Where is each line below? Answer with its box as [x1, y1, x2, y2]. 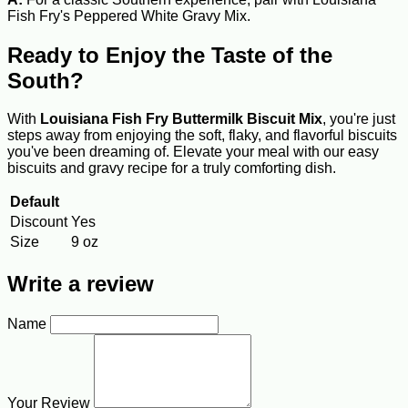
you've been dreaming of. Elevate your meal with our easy [7, 144, 379, 160]
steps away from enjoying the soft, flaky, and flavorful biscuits [7, 127, 397, 144]
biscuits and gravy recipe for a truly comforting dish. [7, 160, 336, 177]
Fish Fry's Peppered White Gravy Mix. [7, 7, 250, 24]
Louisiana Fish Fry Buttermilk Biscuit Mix [40, 111, 322, 127]
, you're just [322, 111, 395, 127]
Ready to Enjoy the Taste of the [7, 42, 332, 67]
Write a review [7, 271, 154, 297]
